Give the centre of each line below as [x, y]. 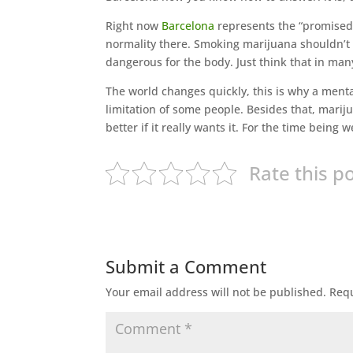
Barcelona [188, 25]
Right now [134, 25]
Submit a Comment [186, 266]
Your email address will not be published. [216, 292]
